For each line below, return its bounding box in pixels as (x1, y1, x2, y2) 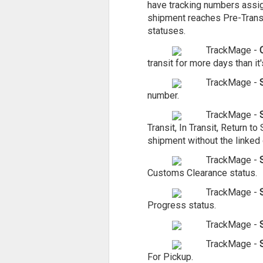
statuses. (147, 25, 186, 36)
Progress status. (147, 200, 216, 211)
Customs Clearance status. (147, 167, 257, 178)
